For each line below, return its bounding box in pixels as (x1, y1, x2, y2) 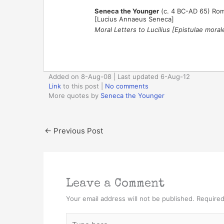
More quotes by (48, 91, 100, 99)
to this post (61, 81, 99, 90)
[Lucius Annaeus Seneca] (94, 14, 174, 23)
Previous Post (51, 125, 103, 135)
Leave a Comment (66, 177, 164, 190)
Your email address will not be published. (66, 194, 194, 202)
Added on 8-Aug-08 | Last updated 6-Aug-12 (48, 72, 190, 80)
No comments (105, 81, 148, 90)
